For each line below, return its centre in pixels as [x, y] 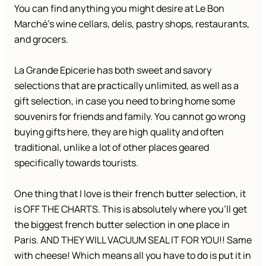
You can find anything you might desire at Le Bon [119, 9]
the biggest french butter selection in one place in [122, 225]
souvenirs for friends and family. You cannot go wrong [130, 117]
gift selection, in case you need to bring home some [125, 101]
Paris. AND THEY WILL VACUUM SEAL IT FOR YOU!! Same [133, 240]
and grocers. [41, 39]
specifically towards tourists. [77, 163]
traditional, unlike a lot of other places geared [112, 148]
